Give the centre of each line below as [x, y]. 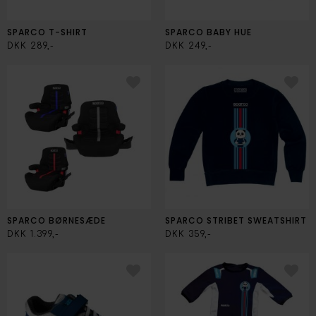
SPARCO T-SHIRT [47, 32]
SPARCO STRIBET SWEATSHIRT [236, 220]
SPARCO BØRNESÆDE [56, 220]
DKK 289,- [31, 46]
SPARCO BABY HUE [208, 32]
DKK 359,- [188, 234]
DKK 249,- [189, 46]
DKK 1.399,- [33, 234]
